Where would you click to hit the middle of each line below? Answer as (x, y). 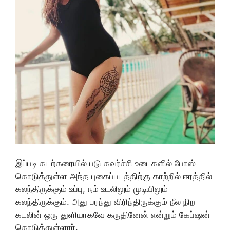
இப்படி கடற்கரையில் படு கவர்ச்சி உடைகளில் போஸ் (106, 164)
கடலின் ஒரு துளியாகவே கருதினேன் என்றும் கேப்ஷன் (113, 215)
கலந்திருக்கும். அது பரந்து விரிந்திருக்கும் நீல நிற (105, 202)
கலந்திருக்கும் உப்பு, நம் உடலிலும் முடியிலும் (92, 189)
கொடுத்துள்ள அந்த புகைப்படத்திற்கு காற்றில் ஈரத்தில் (114, 176)
